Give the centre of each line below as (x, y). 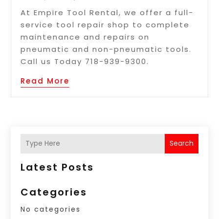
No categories (51, 209)
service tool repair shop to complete (105, 24)
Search (181, 143)
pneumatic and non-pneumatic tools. (106, 49)
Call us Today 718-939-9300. (85, 61)
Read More (45, 81)
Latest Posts (57, 167)
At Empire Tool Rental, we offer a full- (107, 12)
